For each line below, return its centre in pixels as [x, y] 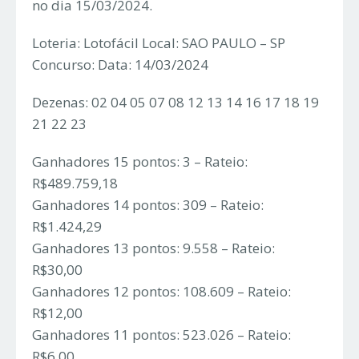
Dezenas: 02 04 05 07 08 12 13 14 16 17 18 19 [175, 103]
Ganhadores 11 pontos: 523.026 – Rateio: [161, 335]
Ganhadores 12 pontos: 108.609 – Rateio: [161, 292]
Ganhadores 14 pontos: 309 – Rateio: [148, 205]
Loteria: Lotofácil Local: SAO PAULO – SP [159, 43]
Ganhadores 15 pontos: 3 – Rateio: [140, 162]
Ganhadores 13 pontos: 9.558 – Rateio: [153, 248]
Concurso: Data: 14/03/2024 [120, 65]
